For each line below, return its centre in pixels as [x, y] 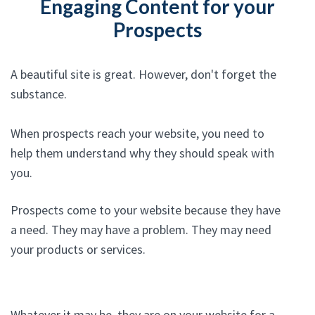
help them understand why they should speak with [142, 153]
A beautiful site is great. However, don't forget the [143, 74]
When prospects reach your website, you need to [137, 133]
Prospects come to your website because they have [146, 210]
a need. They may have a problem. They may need [141, 229]
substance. [39, 94]
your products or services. [78, 249]
